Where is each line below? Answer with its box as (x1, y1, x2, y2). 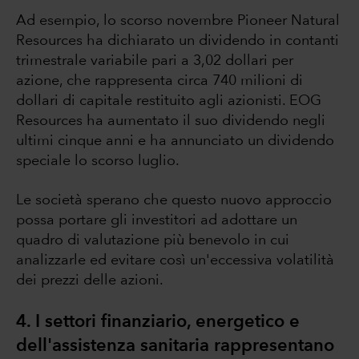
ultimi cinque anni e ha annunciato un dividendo (16, 134, 334, 149)
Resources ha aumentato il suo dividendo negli (16, 114, 325, 129)
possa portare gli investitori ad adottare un (16, 213, 297, 228)
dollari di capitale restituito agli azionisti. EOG (16, 94, 321, 109)
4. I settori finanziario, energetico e (16, 313, 300, 332)
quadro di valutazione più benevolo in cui (16, 233, 289, 248)
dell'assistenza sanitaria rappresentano (16, 337, 334, 356)
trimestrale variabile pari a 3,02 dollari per (16, 54, 293, 69)
